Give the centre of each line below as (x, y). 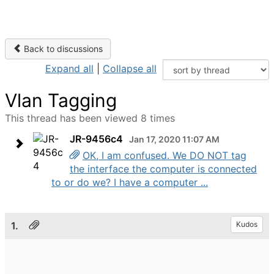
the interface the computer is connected (163, 169)
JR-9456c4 (96, 139)
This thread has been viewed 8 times (90, 118)
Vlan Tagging (61, 100)
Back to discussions (62, 49)
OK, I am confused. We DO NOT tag (165, 155)
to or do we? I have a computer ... (130, 182)
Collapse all (130, 68)
